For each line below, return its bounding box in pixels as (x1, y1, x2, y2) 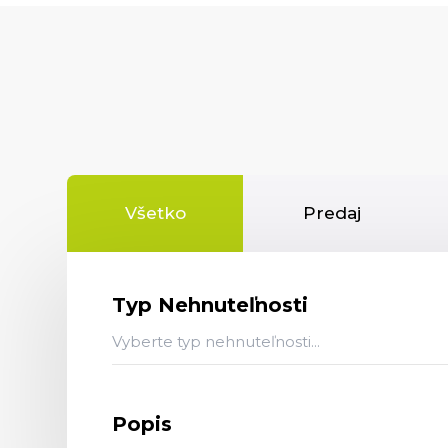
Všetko (124, 203, 186, 224)
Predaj (302, 203, 361, 224)
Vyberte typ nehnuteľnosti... (112, 331, 320, 351)
